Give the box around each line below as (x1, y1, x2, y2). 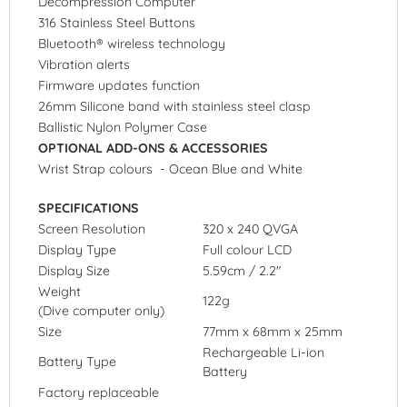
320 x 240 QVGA (203, 220, 298, 237)
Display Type (38, 241, 116, 258)
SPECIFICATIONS (38, 199, 139, 216)
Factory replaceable (38, 383, 159, 401)
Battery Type (38, 352, 116, 370)
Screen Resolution (38, 220, 145, 237)
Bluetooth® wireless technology (38, 35, 225, 52)
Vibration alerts (38, 55, 130, 73)
